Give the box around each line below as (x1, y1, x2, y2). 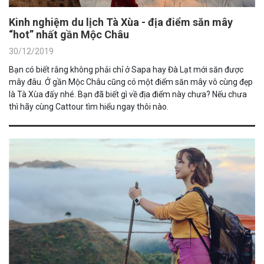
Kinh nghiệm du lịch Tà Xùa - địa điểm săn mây (9, 15, 233, 28)
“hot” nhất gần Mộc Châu (9, 28, 129, 41)
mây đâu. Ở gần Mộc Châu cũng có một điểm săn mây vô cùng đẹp (9, 77, 253, 87)
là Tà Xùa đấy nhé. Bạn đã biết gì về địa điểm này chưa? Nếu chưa (9, 89, 247, 99)
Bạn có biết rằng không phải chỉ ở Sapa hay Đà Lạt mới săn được (9, 64, 243, 74)
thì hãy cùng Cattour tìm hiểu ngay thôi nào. (9, 101, 169, 111)
